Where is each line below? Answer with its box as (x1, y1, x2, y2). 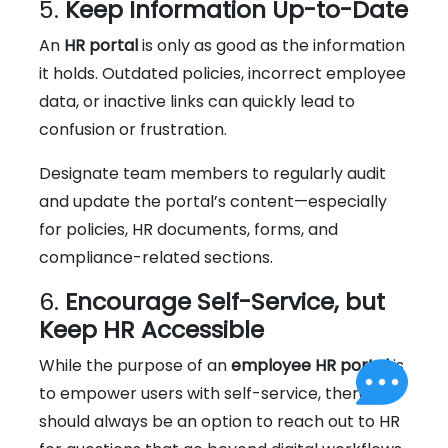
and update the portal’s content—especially (39, 189, 387, 213)
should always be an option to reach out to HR (39, 409, 400, 433)
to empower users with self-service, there (39, 381, 369, 405)
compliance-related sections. (39, 245, 273, 269)
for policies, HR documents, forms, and (39, 217, 338, 241)
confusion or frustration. (39, 117, 227, 141)
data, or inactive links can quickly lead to (39, 89, 355, 113)
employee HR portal (231, 353, 389, 377)
